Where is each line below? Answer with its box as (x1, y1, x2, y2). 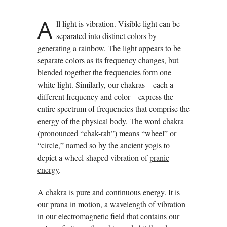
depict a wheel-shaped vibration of (37, 152, 149, 163)
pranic (149, 152, 169, 163)
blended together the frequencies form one (37, 66, 171, 78)
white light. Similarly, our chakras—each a (37, 79, 173, 90)
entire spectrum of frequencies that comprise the (37, 103, 190, 114)
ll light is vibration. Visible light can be (56, 18, 180, 29)
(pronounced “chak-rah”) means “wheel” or (37, 127, 176, 138)
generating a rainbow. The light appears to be (37, 42, 181, 53)
